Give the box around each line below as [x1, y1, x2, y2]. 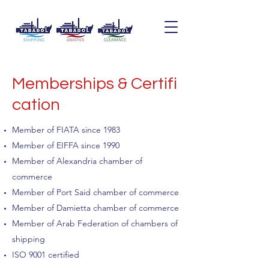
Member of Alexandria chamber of [12, 156, 142, 166]
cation [12, 96, 60, 113]
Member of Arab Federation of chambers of [12, 218, 178, 229]
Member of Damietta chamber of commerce [12, 202, 179, 213]
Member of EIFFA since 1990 [12, 140, 119, 151]
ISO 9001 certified [12, 249, 79, 260]
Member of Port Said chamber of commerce [12, 187, 179, 198]
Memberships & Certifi [12, 75, 177, 92]
